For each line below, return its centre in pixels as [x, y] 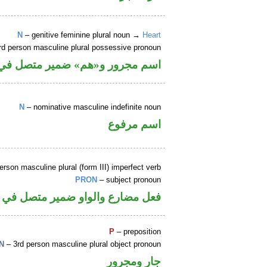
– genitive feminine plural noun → [83, 35]
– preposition [138, 232]
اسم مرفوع [135, 124]
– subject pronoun [129, 180]
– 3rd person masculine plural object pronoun [83, 244]
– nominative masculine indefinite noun [93, 107]
